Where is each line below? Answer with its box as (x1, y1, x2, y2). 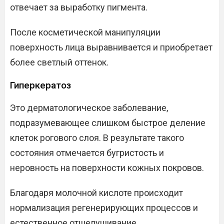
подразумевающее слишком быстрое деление (10, 117, 205, 128)
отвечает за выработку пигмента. (10, 1, 147, 12)
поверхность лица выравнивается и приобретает (10, 41, 212, 52)
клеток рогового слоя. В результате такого (10, 132, 184, 143)
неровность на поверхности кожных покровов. (10, 162, 204, 173)
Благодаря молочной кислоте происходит (10, 187, 183, 198)
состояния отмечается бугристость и (10, 147, 164, 158)
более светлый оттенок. (10, 56, 108, 67)
